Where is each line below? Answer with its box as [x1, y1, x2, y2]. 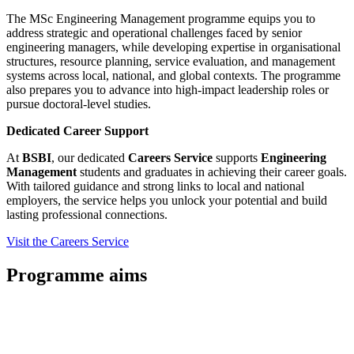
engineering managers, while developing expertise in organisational [6, 40, 341, 55]
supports [213, 151, 261, 165]
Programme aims [6, 265, 147, 286]
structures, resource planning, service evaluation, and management [6, 55, 335, 69]
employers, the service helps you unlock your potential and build [6, 194, 327, 208]
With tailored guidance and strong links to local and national [6, 179, 304, 194]
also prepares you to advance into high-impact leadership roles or [6, 83, 329, 97]
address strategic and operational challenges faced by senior [6, 26, 302, 40]
